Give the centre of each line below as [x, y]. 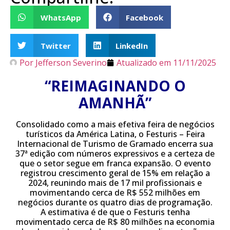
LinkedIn [132, 45]
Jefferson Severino [70, 63]
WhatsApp [61, 17]
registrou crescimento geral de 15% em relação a [115, 173]
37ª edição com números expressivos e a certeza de [115, 154]
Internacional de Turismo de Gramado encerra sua [115, 144]
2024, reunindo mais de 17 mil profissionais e [115, 183]
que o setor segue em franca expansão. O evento [115, 163]
